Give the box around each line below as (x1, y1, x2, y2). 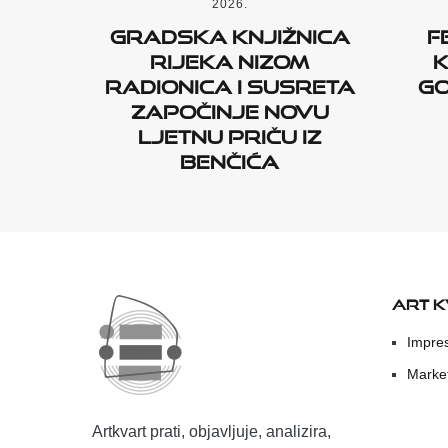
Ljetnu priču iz (138, 117, 321, 148)
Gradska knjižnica (109, 17, 350, 48)
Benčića (180, 142, 279, 173)
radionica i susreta (104, 67, 355, 98)
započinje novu (130, 92, 329, 123)
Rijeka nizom (150, 42, 309, 73)
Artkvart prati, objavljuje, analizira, (92, 422, 331, 440)
